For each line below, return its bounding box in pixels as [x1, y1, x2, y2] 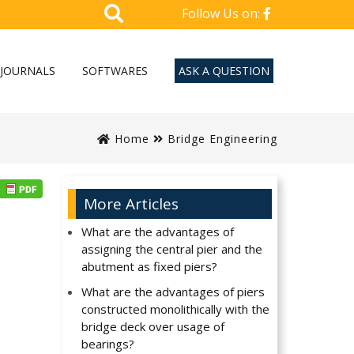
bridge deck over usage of [81, 318, 225, 335]
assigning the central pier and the [81, 241, 263, 258]
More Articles [83, 194, 179, 215]
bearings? [81, 336, 135, 352]
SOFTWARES [82, 62, 148, 78]
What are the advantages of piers [81, 284, 265, 300]
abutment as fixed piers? [81, 258, 218, 275]
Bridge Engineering [167, 130, 277, 146]
